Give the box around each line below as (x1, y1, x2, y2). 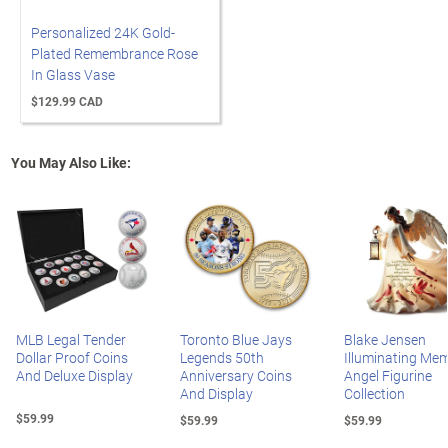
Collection (344, 384, 405, 403)
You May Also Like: (11, 153, 131, 172)
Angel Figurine (344, 366, 432, 385)
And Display (180, 384, 253, 403)
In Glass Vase (31, 65, 115, 84)
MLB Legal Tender (16, 330, 126, 349)
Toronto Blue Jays (180, 330, 292, 349)
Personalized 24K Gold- (31, 23, 175, 42)
